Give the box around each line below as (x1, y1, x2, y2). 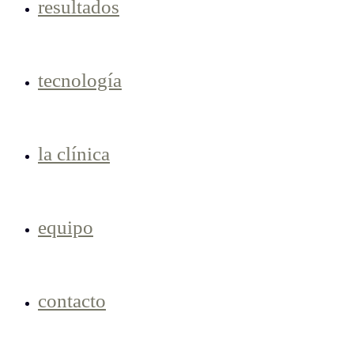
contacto (38, 290, 106, 311)
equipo (38, 217, 93, 238)
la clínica (38, 143, 110, 164)
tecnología (38, 70, 122, 91)
